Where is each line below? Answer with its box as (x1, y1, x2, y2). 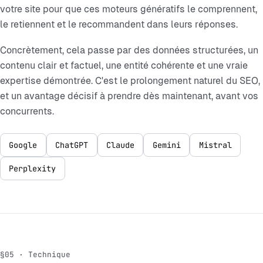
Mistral (198, 139, 232, 150)
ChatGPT (55, 139, 89, 150)
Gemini (152, 139, 181, 150)
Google (9, 139, 38, 150)
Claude (106, 139, 134, 150)
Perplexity (9, 163, 56, 174)
